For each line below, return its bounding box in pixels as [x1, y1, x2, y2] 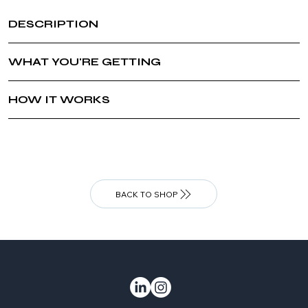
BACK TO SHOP [115, 188, 178, 199]
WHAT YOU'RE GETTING [8, 54, 162, 68]
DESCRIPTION [8, 16, 99, 30]
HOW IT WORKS [8, 92, 111, 106]
